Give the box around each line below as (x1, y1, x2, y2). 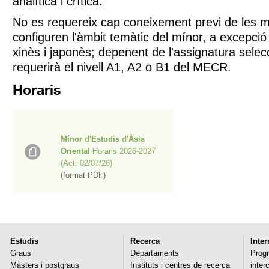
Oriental (61, 147, 90, 156)
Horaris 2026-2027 (90, 147, 156, 156)
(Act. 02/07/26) (61, 159, 112, 168)
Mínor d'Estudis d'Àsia (61, 134, 145, 144)
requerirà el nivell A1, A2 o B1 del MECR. (13, 61, 231, 74)
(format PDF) (61, 171, 106, 180)
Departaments (130, 249, 179, 258)
